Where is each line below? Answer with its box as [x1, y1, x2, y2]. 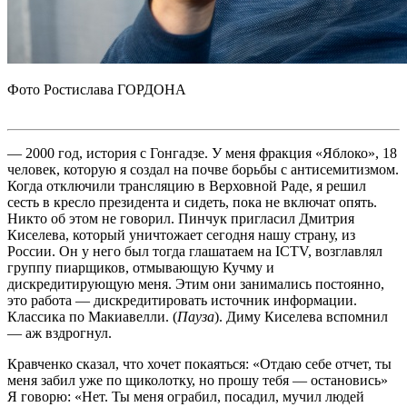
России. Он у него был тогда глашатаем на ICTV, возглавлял [7, 243, 382, 259]
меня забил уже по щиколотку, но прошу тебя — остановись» [7, 372, 388, 388]
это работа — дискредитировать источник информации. [7, 292, 357, 308]
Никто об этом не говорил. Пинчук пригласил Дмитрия [7, 210, 354, 226]
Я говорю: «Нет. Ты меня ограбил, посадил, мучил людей [7, 388, 364, 404]
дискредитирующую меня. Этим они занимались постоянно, [7, 275, 384, 292]
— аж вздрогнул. [7, 324, 112, 341]
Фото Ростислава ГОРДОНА [7, 81, 186, 97]
